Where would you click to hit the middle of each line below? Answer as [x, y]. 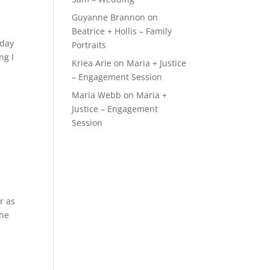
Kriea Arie [92, 63]
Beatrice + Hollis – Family [122, 31]
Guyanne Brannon [109, 17]
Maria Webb [97, 95]
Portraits [89, 45]
